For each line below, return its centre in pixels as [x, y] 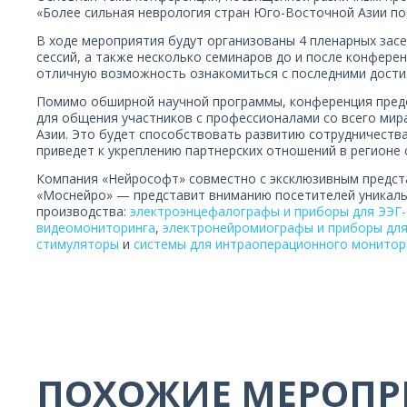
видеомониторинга [96, 228]
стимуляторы [78, 244]
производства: [83, 211]
